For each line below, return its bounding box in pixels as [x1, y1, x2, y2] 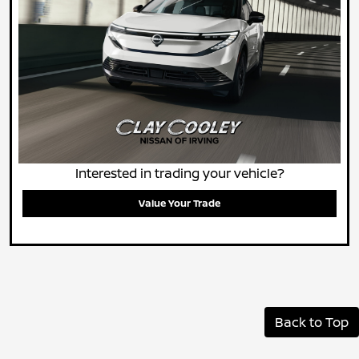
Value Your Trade [139, 196, 220, 210]
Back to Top [275, 313, 349, 331]
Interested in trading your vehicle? [75, 163, 284, 182]
